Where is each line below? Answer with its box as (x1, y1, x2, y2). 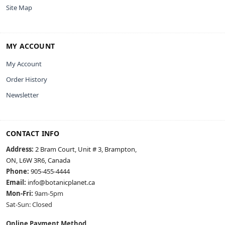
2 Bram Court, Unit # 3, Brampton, (35, 145, 137, 154)
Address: (6, 145, 34, 154)
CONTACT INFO (6, 129, 60, 139)
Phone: (6, 167, 29, 176)
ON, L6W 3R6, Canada (6, 156, 70, 165)
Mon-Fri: (6, 189, 33, 198)
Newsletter (6, 90, 39, 100)
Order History (6, 75, 47, 84)
